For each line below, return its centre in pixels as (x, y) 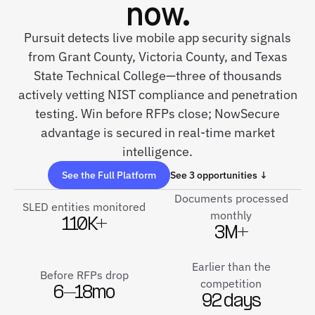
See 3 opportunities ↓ (219, 175)
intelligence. (157, 152)
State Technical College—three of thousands (157, 76)
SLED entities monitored (84, 207)
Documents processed (231, 198)
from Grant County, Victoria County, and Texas (157, 57)
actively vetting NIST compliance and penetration (157, 95)
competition (231, 283)
